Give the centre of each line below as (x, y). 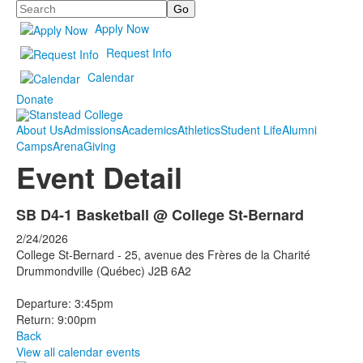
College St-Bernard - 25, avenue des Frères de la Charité (163, 255)
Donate (35, 99)
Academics (149, 130)
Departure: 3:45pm (65, 303)
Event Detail (99, 177)
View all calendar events (78, 352)
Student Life (251, 130)
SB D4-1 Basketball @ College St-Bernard (160, 215)
